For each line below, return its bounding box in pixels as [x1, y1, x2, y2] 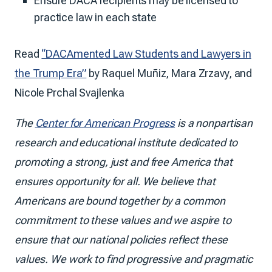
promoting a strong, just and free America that [15, 155, 233, 168]
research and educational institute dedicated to [15, 135, 238, 149]
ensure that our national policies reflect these [15, 233, 228, 246]
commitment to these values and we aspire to [15, 213, 231, 226]
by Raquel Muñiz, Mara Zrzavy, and [86, 66, 253, 80]
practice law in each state [34, 10, 157, 24]
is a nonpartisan [175, 116, 253, 129]
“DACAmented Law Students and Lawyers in [41, 47, 251, 60]
